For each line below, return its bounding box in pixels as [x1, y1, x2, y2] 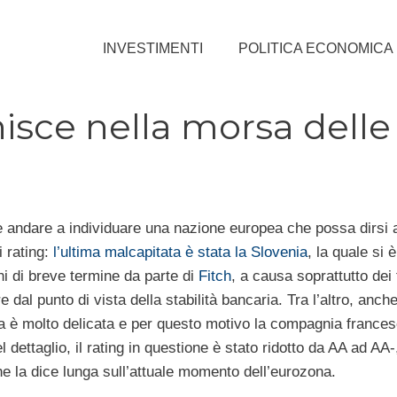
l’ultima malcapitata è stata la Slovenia [52, 243, 307, 261]
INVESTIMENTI [103, 40, 203, 56]
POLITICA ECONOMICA [238, 40, 393, 56]
